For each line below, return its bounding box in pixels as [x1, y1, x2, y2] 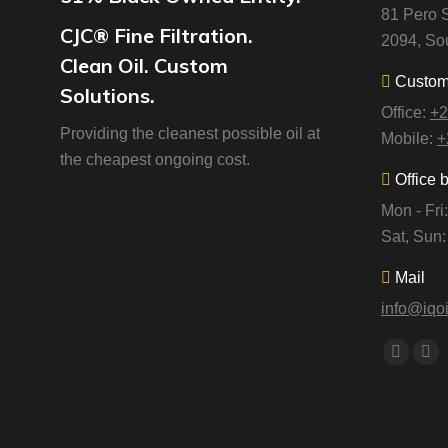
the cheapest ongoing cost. [60, 150, 250, 168]
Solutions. [60, 82, 155, 108]
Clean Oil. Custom [60, 52, 228, 78]
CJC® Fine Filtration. [60, 22, 253, 48]
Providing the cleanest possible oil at [60, 124, 320, 142]
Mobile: [381, 129, 437, 147]
